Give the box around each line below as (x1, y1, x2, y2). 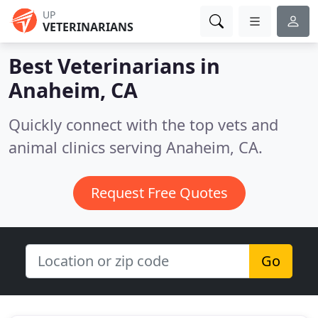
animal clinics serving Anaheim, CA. (9, 137, 263, 158)
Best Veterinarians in (9, 52, 220, 79)
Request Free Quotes (90, 183, 228, 202)
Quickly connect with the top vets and (9, 114, 278, 135)
